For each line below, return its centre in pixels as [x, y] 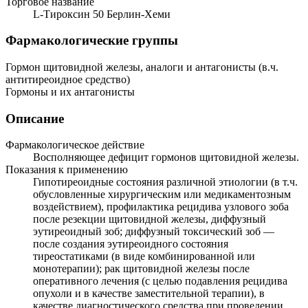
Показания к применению [67, 170]
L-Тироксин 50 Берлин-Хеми [102, 14]
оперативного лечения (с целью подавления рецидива [160, 281]
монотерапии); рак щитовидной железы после [141, 269]
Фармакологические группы [92, 41]
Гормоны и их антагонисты [70, 92]
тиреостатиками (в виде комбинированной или [144, 256]
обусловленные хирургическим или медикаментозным [162, 195]
